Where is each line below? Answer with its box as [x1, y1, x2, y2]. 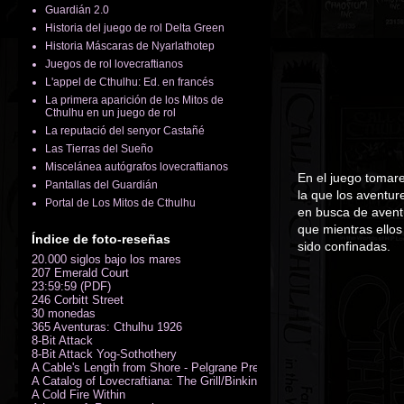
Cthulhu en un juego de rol [45, 106, 176, 119]
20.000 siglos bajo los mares [32, 252, 181, 266]
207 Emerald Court [32, 265, 129, 280]
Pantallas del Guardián [45, 178, 158, 191]
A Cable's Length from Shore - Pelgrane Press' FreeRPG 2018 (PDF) [32, 360, 389, 374]
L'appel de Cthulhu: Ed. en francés [45, 75, 214, 88]
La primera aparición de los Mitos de [45, 93, 224, 106]
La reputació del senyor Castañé [45, 124, 205, 137]
